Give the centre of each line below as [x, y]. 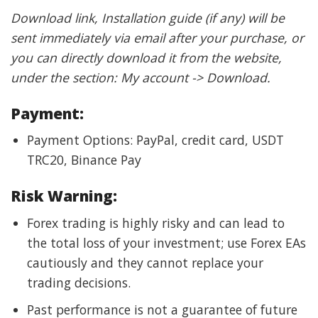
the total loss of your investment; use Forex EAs [166, 242]
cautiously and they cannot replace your [145, 262]
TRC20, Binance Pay [84, 160]
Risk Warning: [64, 196]
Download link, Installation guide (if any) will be [148, 17]
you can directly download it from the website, [146, 57]
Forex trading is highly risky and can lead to [155, 223]
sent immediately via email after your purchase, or [157, 37]
